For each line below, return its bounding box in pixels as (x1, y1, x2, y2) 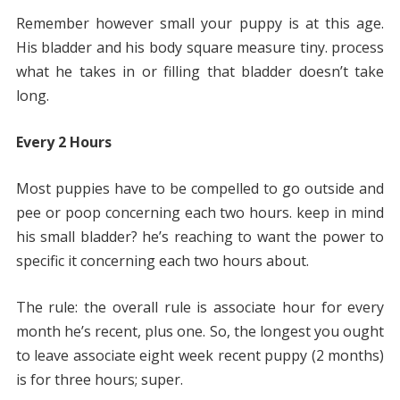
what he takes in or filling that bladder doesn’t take (15, 62, 385, 82)
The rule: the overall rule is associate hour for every (15, 297, 385, 318)
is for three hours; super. (15, 370, 183, 390)
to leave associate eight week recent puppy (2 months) (15, 346, 385, 366)
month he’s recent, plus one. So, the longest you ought (15, 321, 385, 342)
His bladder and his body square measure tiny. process (15, 37, 385, 58)
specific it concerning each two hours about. (15, 251, 309, 271)
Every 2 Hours (15, 132, 112, 153)
